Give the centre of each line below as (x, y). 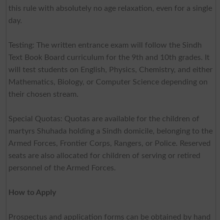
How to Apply (32, 192)
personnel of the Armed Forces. (62, 168)
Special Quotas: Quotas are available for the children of (104, 119)
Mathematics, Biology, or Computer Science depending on (108, 82)
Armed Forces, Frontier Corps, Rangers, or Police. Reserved (109, 143)
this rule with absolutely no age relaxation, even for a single (110, 8)
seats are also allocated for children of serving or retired (104, 155)
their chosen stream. (43, 94)
